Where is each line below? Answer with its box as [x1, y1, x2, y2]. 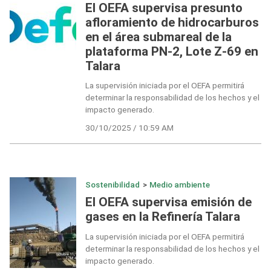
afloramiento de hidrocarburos [85, 15, 259, 30]
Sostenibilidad [85, 179, 140, 189]
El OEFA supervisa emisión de [85, 195, 252, 210]
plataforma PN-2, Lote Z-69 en [85, 44, 258, 59]
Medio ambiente [149, 179, 211, 189]
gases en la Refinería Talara [85, 209, 240, 224]
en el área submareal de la [85, 29, 232, 44]
